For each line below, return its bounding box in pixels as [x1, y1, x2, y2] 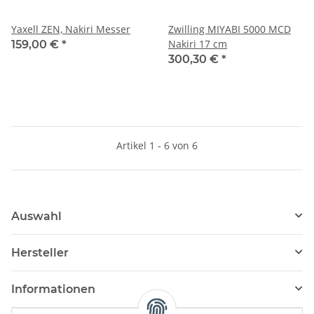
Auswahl [11, 209, 62, 223]
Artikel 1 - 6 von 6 [116, 138, 198, 152]
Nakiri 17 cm [168, 36, 227, 50]
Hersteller [11, 245, 69, 259]
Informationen [11, 282, 95, 296]
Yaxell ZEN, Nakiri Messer [11, 22, 130, 36]
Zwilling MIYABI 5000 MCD [168, 22, 291, 36]
